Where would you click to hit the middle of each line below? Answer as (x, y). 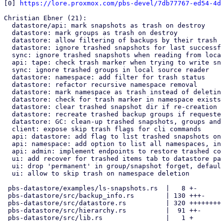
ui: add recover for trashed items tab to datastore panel (8, 159)
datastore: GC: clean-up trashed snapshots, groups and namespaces (8, 122)
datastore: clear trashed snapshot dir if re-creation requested (8, 107)
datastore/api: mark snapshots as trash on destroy (8, 25)
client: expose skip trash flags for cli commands (8, 129)
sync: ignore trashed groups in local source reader (8, 70)
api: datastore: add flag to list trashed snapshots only (8, 136)
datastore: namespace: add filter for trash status (8, 77)
